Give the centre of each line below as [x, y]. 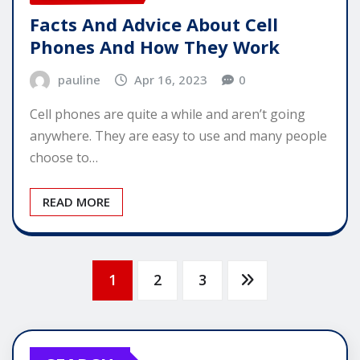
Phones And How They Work [155, 46]
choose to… [64, 158]
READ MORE [76, 202]
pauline [79, 79]
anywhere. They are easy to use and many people [178, 136]
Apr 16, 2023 [171, 79]
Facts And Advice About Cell [154, 24]
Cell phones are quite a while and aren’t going [168, 115]
